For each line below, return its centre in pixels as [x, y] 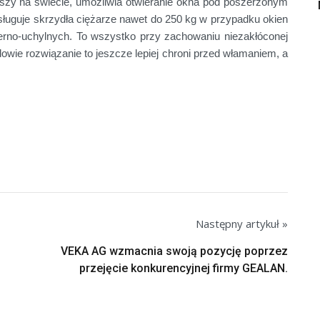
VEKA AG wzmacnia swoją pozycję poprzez [174, 251]
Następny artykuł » [242, 224]
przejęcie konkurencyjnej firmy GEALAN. [184, 269]
